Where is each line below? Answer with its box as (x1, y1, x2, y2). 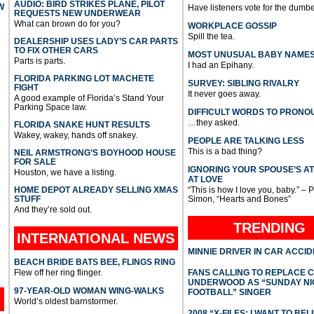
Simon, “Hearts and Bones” (187, 194, 291, 205)
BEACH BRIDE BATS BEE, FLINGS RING (13, 257, 175, 268)
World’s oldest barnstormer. (13, 296, 118, 307)
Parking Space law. (13, 102, 87, 113)
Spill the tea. (187, 32, 235, 42)
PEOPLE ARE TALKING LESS (187, 136, 304, 146)
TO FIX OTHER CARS (13, 46, 98, 56)
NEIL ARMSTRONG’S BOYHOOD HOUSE (13, 148, 176, 158)
